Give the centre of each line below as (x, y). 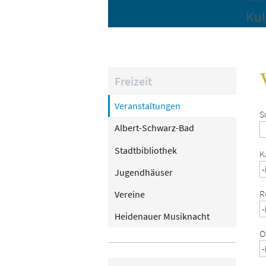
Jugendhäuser (143, 172)
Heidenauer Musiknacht (162, 216)
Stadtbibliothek (145, 150)
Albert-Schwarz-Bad (154, 128)
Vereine (129, 194)
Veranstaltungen (147, 106)
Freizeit (133, 81)
